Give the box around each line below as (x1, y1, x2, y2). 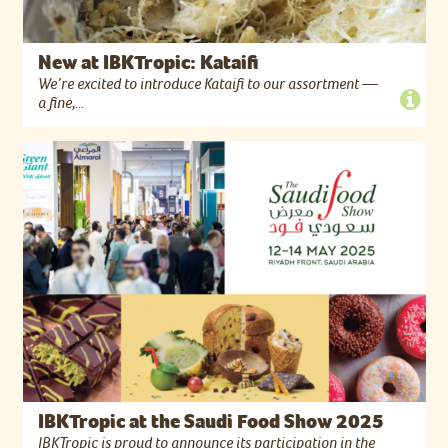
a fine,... (37, 94, 84, 113)
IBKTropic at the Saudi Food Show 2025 (37, 410, 384, 434)
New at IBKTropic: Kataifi (37, 51, 258, 75)
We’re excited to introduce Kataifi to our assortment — (37, 75, 378, 94)
